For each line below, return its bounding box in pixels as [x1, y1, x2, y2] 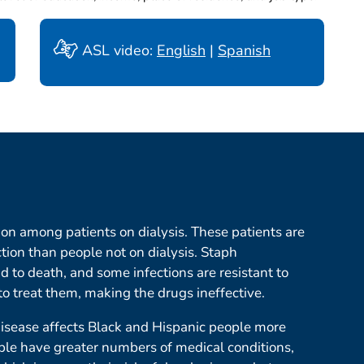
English [157, 41, 206, 61]
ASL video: [78, 41, 157, 61]
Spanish [218, 41, 271, 61]
